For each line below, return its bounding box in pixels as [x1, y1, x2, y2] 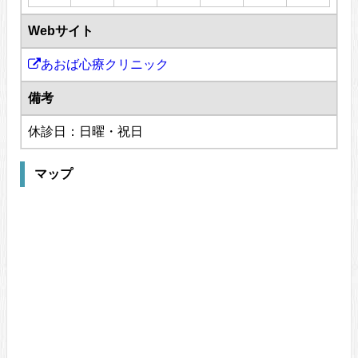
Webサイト [28, 24, 93, 38]
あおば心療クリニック [41, 58, 169, 72]
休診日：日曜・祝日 [28, 125, 143, 139]
